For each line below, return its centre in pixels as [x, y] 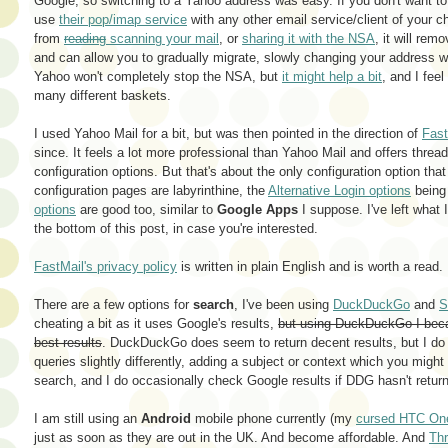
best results [68, 342]
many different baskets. [102, 95]
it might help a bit [332, 76]
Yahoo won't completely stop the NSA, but [158, 76]
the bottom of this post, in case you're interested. [176, 228]
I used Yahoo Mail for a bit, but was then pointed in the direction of [228, 133]
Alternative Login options [339, 190]
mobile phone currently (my [273, 418]
